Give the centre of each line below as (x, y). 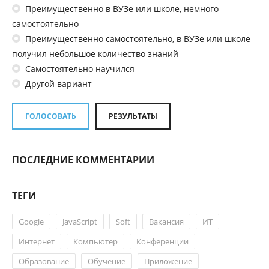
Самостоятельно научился (79, 68)
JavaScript (80, 221)
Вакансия (166, 221)
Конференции (162, 241)
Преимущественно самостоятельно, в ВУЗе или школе (137, 38)
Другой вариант (57, 83)
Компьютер (95, 241)
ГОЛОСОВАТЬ (51, 116)
